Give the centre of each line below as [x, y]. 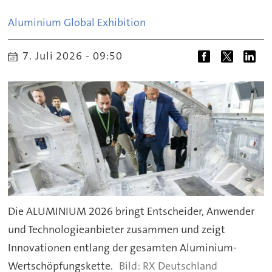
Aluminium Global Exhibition [77, 23]
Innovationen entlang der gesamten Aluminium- [123, 248]
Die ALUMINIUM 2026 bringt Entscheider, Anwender [131, 212]
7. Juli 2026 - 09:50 [78, 56]
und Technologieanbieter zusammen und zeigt [117, 230]
